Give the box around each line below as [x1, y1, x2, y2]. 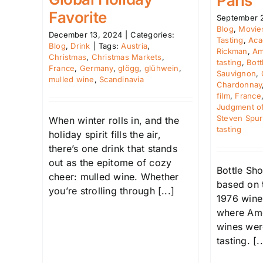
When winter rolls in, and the [49, 114, 179, 126]
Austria [121, 41, 148, 50]
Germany [79, 63, 113, 73]
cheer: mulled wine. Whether [49, 170, 179, 183]
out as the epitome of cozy [49, 156, 172, 168]
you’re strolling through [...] [49, 184, 175, 197]
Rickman [217, 46, 248, 56]
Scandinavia [99, 74, 144, 84]
